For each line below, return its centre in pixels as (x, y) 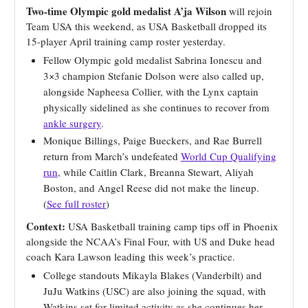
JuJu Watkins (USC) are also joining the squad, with (155, 291)
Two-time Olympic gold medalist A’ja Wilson (126, 11)
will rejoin (249, 11)
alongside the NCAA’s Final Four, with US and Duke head (151, 242)
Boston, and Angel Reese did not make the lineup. (151, 188)
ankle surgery (72, 123)
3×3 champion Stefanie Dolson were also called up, (154, 76)
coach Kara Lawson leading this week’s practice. (131, 257)
